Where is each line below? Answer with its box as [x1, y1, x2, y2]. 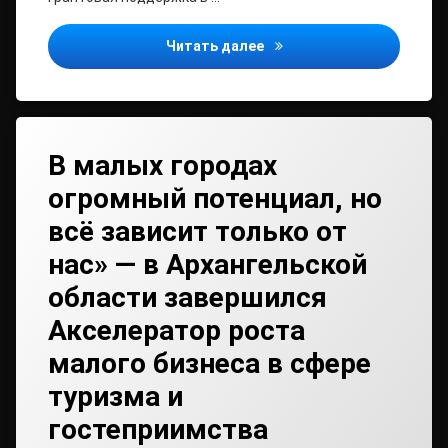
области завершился [48, 280, 327, 314]
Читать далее [165, 37, 267, 54]
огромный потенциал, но [48, 181, 382, 215]
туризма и [48, 379, 183, 413]
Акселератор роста [48, 313, 305, 347]
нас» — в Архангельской [48, 247, 367, 281]
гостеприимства [48, 412, 268, 446]
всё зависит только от [48, 214, 347, 248]
